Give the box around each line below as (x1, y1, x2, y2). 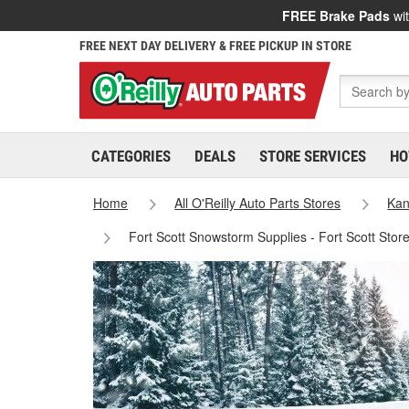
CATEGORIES (91, 147, 171, 165)
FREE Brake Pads (282, 6, 390, 25)
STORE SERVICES (259, 147, 366, 165)
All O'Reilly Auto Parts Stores (174, 194, 341, 212)
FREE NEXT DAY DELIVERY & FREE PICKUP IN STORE (79, 38, 351, 53)
